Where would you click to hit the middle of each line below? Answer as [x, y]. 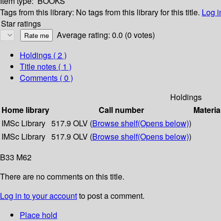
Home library [25, 110]
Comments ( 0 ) [46, 78]
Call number [121, 110]
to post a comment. [111, 196]
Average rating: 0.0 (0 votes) [106, 35]
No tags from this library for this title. [138, 12]
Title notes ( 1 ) [46, 67]
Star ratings [21, 24]
